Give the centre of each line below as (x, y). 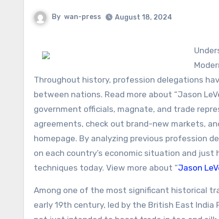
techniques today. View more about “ (106, 168)
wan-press (83, 17)
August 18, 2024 (143, 17)
